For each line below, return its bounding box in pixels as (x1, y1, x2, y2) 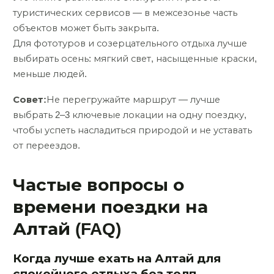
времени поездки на (13, 197, 208, 217)
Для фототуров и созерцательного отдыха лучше (13, 38, 247, 48)
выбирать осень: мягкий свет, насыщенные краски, (13, 53, 257, 64)
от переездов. (13, 141, 80, 151)
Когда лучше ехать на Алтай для (13, 252, 221, 265)
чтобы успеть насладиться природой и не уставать (13, 125, 252, 136)
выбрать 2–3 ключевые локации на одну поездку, (13, 110, 246, 120)
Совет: (13, 95, 46, 105)
